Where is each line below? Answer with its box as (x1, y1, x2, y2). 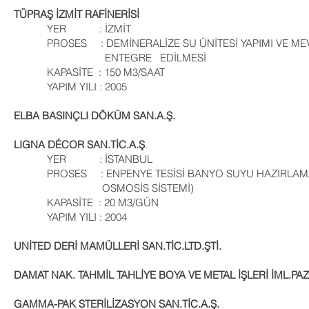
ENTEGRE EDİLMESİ (14, 51, 206, 64)
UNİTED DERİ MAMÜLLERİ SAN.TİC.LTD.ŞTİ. (14, 239, 221, 252)
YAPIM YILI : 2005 (14, 80, 127, 93)
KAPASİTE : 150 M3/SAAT (14, 66, 165, 79)
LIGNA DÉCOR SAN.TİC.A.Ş (14, 138, 145, 151)
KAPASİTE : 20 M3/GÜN (14, 196, 159, 209)
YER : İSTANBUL (14, 152, 152, 166)
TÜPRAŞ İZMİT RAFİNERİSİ (14, 8, 139, 21)
